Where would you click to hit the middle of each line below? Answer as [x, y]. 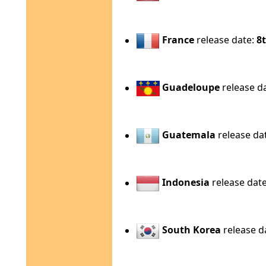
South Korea [192, 230]
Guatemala [189, 135]
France [178, 40]
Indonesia [186, 183]
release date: [226, 40]
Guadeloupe [191, 88]
